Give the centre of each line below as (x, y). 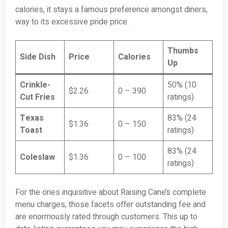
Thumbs (183, 51)
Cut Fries (37, 97)
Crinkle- (35, 85)
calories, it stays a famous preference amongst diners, (111, 10)
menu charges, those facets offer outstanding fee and (110, 205)
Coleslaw (37, 158)
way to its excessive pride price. (72, 22)
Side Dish (38, 57)
